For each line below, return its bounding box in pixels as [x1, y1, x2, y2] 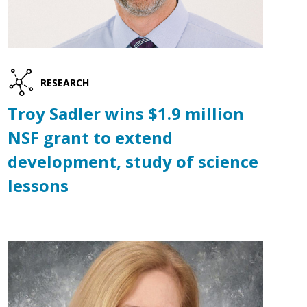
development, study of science [7, 150, 258, 173]
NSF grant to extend [7, 126, 173, 149]
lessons [7, 174, 69, 197]
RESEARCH [40, 75, 90, 89]
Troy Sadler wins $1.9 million [7, 102, 244, 125]
